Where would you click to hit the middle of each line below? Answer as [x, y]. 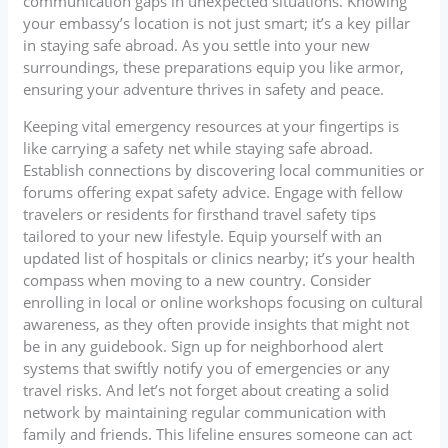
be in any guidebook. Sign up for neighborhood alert [203, 345]
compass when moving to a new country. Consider [197, 279]
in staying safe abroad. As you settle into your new [197, 44]
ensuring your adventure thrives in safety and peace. [204, 88]
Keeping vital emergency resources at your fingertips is [211, 125]
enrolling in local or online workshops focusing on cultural [223, 301]
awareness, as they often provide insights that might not [216, 323]
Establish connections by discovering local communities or [224, 169]
